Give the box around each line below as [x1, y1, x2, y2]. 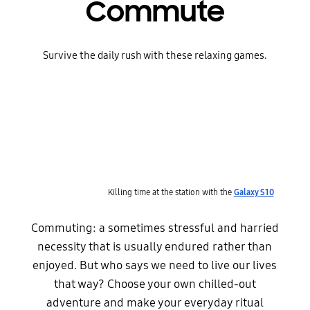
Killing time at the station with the [107, 186, 234, 197]
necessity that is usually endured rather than [37, 239, 273, 254]
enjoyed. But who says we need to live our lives [33, 257, 277, 273]
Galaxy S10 [233, 187, 274, 197]
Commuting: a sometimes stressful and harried [30, 220, 279, 235]
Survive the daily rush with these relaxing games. [43, 49, 267, 62]
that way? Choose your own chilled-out [53, 276, 256, 291]
